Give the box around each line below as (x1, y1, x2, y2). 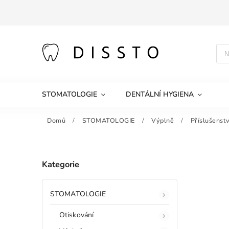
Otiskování (59, 210, 94, 220)
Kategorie (42, 158, 79, 171)
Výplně (151, 116, 174, 125)
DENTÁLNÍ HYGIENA (126, 89, 194, 99)
